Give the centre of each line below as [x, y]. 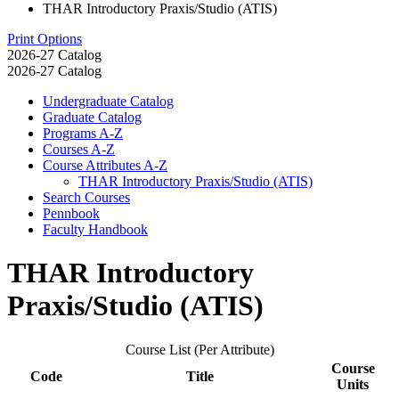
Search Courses [86, 197]
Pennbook [71, 213]
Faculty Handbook [95, 229]
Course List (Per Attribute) [199, 349]
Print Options [45, 38]
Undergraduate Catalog [108, 101]
